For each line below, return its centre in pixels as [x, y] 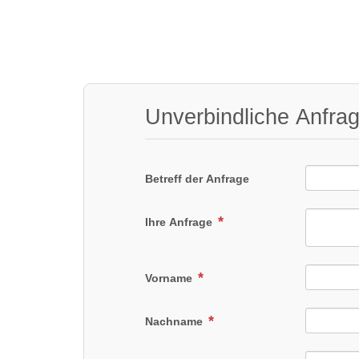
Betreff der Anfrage [198, 179]
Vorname [171, 278]
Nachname [176, 322]
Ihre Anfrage [181, 222]
